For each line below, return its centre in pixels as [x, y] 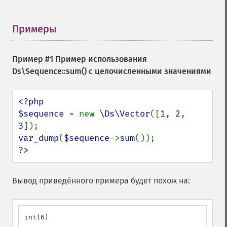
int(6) [36, 217]
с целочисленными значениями [149, 71]
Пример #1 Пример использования [80, 59]
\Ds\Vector [125, 114]
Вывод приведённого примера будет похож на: [101, 181]
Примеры [34, 29]
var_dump [39, 138]
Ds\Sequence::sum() [49, 71]
